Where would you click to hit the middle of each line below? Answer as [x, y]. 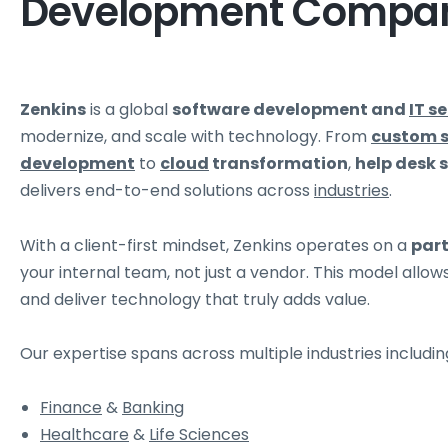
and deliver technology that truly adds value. [195, 299]
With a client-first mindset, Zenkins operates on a [215, 245]
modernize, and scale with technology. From [195, 137]
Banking [153, 408]
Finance [71, 408]
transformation [278, 164]
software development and [290, 110]
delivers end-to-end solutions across [167, 191]
